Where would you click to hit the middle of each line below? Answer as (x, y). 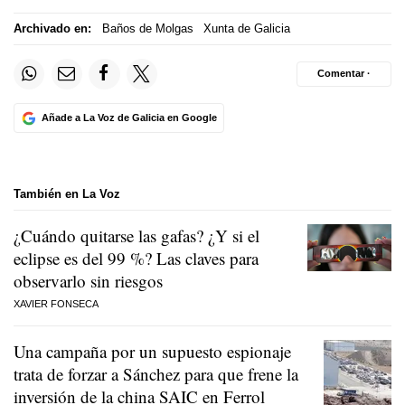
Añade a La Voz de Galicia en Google (129, 118)
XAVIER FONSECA (56, 303)
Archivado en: (52, 29)
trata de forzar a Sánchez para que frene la (156, 373)
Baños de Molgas (147, 29)
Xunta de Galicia (247, 29)
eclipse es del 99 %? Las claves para (136, 258)
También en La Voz (67, 194)
